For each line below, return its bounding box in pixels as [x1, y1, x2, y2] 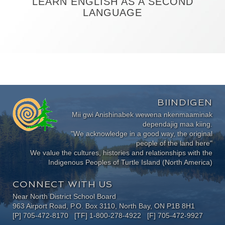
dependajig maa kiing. [143, 120, 212, 128]
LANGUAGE [83, 7, 142, 19]
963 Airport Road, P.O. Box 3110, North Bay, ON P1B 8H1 [13, 201, 195, 210]
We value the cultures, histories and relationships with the [30, 148, 212, 157]
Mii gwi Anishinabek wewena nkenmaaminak [72, 110, 212, 119]
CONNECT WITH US [13, 178, 113, 189]
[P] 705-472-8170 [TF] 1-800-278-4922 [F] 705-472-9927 [13, 211, 203, 219]
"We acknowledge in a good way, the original [71, 129, 212, 138]
